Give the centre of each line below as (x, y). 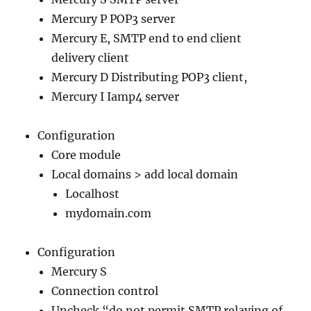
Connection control (105, 291)
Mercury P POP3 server (114, 18)
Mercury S (79, 271)
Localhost (93, 193)
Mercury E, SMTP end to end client (147, 38)
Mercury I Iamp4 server (116, 96)
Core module (86, 154)
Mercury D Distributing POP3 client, (150, 77)
